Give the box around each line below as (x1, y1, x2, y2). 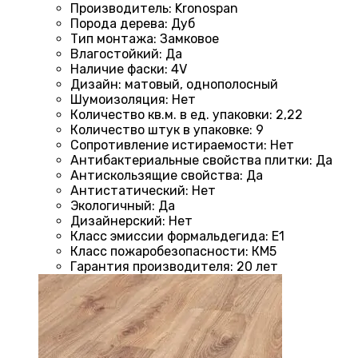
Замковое (160, 31, 219, 47)
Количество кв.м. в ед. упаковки (70, 107, 269, 123)
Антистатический (70, 183, 185, 199)
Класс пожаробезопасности (70, 244, 245, 260)
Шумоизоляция (70, 92, 165, 108)
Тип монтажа (70, 31, 153, 47)
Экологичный (70, 198, 152, 214)
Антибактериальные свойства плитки (70, 153, 309, 169)
